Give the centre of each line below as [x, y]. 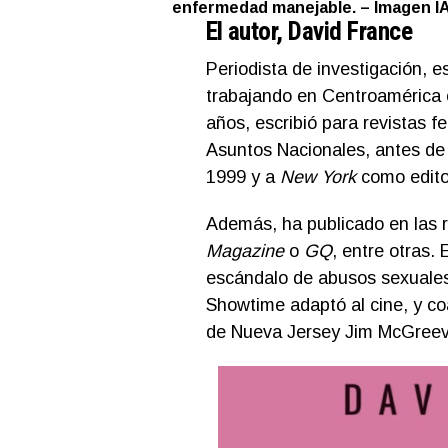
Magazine [244, 251]
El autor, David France [309, 31]
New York [317, 177]
